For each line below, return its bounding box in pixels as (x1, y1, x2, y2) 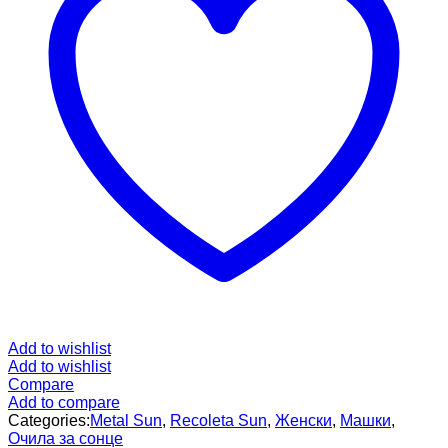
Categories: (8, 411, 90, 429)
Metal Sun (90, 411, 162, 429)
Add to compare (8, 393, 120, 411)
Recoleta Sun (170, 411, 267, 429)
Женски (275, 411, 332, 429)
